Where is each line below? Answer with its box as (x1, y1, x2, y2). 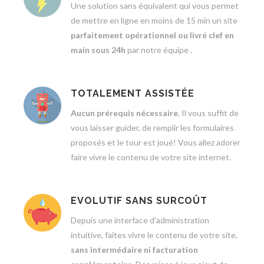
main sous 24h (71, 45, 126, 55)
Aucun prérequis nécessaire (71, 108, 178, 118)
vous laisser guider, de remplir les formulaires (71, 123, 234, 133)
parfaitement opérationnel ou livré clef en (71, 30, 234, 40)
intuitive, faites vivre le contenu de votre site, (71, 230, 237, 240)
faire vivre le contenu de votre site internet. (71, 152, 231, 162)
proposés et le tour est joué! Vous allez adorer (71, 137, 240, 147)
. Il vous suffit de (178, 108, 239, 118)
